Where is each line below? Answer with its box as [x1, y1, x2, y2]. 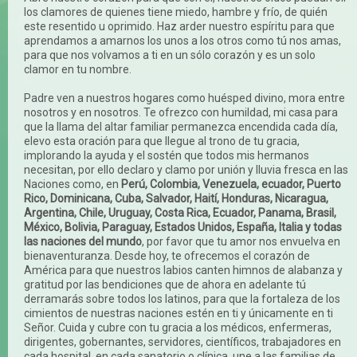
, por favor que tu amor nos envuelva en [142, 234, 340, 248]
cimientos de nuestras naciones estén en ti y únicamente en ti [24, 306, 333, 320]
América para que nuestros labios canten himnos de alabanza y [24, 263, 343, 277]
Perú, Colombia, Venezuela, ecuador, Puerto [121, 177, 341, 190]
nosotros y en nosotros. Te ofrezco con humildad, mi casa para [24, 105, 338, 119]
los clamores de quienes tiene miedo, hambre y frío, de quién [24, 5, 328, 18]
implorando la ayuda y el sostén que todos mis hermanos [24, 148, 309, 162]
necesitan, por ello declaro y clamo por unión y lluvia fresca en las [24, 163, 348, 176]
